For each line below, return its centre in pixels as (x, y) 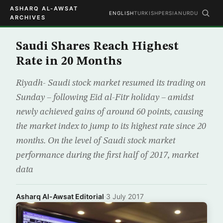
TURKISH (146, 13)
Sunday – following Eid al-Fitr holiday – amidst (105, 98)
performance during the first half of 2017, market (107, 155)
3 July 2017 (125, 196)
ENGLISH (121, 13)
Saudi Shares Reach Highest (97, 47)
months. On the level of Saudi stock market (96, 141)
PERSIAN (170, 13)
